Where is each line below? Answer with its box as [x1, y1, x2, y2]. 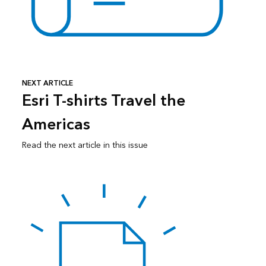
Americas [21, 110, 90, 138]
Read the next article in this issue [21, 137, 148, 153]
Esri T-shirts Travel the [21, 87, 185, 115]
